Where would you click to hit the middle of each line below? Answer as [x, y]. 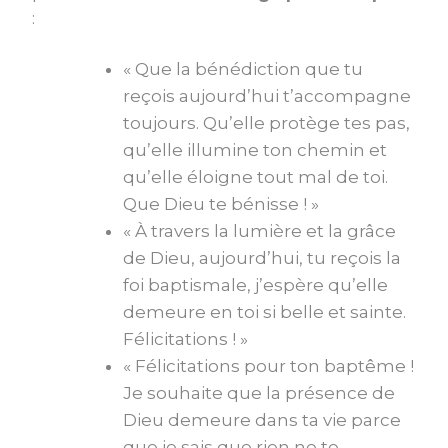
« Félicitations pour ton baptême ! [268, 366]
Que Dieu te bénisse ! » [221, 204]
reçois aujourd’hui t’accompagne [267, 96]
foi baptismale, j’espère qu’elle [255, 285]
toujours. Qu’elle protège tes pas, [266, 123]
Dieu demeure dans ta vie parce [262, 420]
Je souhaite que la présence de [259, 393]
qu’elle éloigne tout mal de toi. [255, 177]
